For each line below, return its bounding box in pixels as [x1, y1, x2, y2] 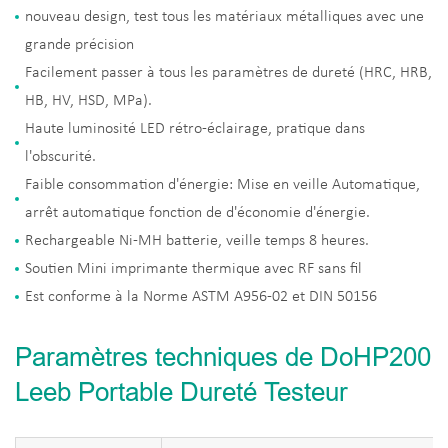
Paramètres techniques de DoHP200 [15, 341, 431, 373]
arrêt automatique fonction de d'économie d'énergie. [25, 205, 370, 222]
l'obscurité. [25, 149, 96, 166]
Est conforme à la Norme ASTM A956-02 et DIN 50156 [25, 289, 377, 306]
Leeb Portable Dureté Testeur [15, 376, 348, 408]
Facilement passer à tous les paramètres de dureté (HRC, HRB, [25, 65, 432, 82]
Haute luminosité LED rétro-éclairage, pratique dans [25, 121, 365, 138]
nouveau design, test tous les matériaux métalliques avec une [25, 9, 424, 26]
